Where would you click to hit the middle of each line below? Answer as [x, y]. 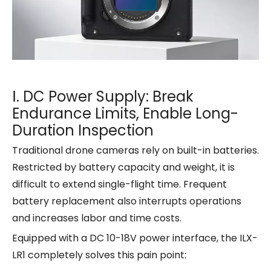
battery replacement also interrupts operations [127, 201]
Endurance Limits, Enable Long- [125, 113]
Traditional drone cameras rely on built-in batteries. [135, 150]
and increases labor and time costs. [97, 218]
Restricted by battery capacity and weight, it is [123, 167]
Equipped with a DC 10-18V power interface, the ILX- [135, 238]
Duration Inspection [83, 130]
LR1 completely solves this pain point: [99, 255]
